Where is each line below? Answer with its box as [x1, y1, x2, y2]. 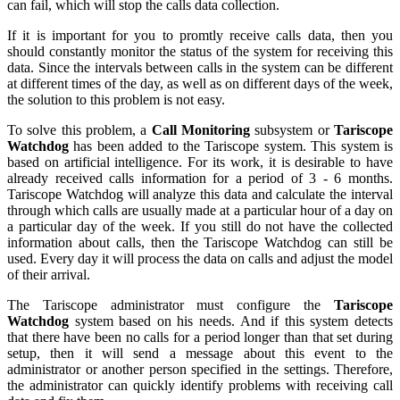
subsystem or [250, 122, 335, 138]
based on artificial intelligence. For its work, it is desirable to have [7, 154, 393, 171]
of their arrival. [7, 267, 90, 283]
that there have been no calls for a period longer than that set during [7, 329, 393, 346]
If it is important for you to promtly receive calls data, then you [7, 28, 393, 44]
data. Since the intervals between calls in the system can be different [7, 60, 393, 76]
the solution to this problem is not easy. [7, 92, 225, 108]
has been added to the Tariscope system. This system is [69, 138, 393, 154]
